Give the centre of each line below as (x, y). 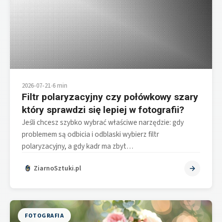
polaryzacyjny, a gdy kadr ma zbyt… (78, 146)
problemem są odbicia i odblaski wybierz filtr (90, 134)
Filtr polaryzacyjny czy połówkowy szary (110, 97)
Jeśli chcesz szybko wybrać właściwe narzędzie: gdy (103, 122)
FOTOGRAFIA (44, 216)
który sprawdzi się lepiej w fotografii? (103, 110)
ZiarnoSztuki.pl (57, 168)
